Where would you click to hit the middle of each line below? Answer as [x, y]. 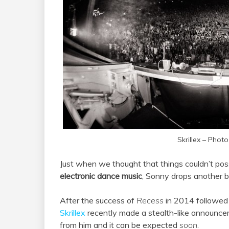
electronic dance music [101, 176]
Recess [150, 201]
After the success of [98, 201]
